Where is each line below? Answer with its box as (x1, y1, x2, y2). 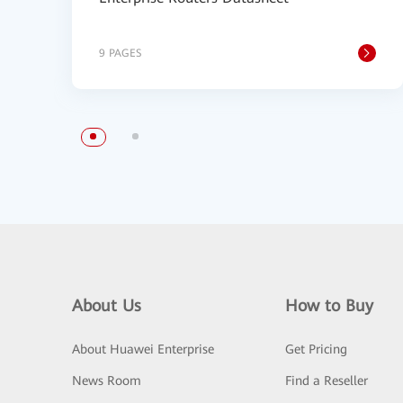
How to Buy (284, 296, 373, 315)
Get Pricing (284, 342, 347, 356)
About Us (72, 296, 141, 315)
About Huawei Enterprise (72, 342, 214, 356)
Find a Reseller (284, 373, 368, 388)
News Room (72, 373, 141, 388)
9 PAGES (99, 47, 141, 59)
